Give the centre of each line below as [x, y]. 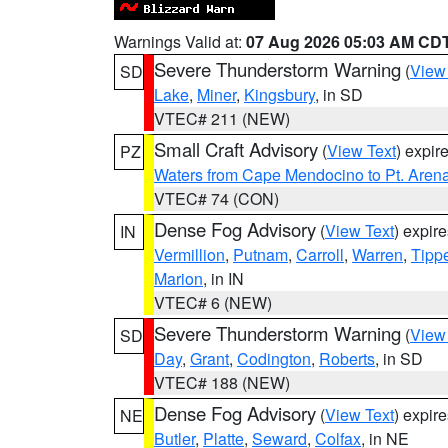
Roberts [347, 358]
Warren [377, 254]
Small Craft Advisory [236, 149]
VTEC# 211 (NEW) [222, 118]
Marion [178, 278]
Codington [274, 358]
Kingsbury [279, 94]
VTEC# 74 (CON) [216, 198]
